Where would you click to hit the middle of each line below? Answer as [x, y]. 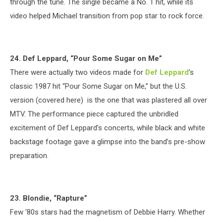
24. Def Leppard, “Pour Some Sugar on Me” [86, 58]
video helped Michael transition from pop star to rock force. [107, 16]
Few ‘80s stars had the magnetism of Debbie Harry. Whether [108, 212]
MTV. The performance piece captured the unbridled [94, 114]
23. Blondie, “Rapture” [49, 198]
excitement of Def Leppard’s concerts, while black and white [108, 128]
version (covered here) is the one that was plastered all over [109, 100]
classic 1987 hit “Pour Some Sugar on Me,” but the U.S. [98, 86]
